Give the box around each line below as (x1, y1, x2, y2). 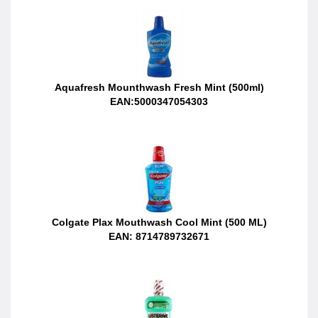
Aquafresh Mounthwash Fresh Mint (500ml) (54, 81, 264, 93)
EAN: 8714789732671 (109, 230, 209, 242)
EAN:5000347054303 (110, 95, 208, 107)
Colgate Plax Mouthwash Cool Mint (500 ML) (51, 216, 267, 228)
